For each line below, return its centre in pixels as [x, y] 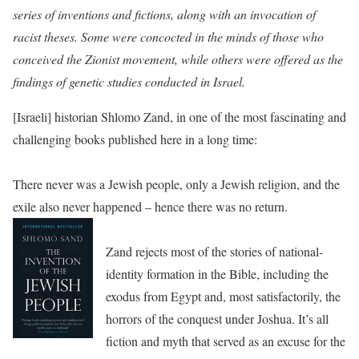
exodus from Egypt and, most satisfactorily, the [223, 296]
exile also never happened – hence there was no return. [152, 206]
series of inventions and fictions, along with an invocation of [164, 14]
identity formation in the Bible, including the [217, 274]
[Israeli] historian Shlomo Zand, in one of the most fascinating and [179, 117]
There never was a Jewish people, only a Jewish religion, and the [176, 184]
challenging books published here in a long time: [135, 139]
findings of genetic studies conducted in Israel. [129, 81]
